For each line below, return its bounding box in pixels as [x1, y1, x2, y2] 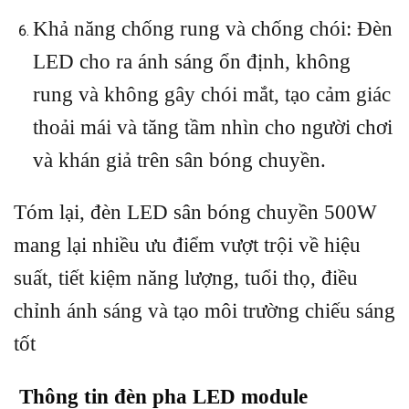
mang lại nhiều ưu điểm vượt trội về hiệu [14, 234, 361, 257]
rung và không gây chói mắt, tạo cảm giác [33, 83, 392, 107]
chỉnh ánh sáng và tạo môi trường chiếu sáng [14, 299, 395, 323]
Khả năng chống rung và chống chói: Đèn [33, 17, 393, 41]
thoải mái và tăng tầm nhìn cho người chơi [33, 116, 393, 140]
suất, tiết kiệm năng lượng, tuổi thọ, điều [14, 267, 358, 290]
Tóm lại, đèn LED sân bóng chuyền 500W [14, 201, 377, 225]
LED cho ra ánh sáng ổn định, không [33, 50, 351, 74]
